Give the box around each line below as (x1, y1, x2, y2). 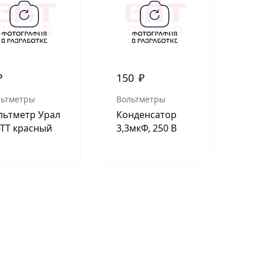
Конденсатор (116, 108, 177, 122)
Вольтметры (116, 94, 166, 105)
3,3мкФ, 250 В (116, 122, 177, 135)
